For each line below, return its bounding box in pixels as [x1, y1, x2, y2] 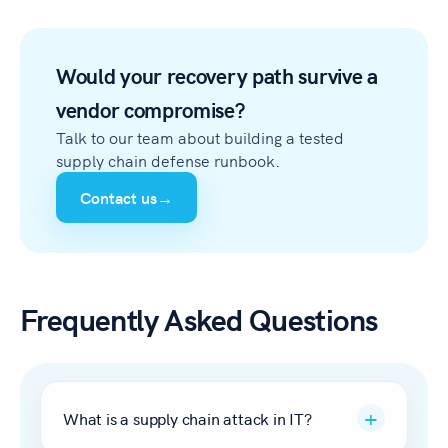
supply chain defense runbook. [56, 149, 280, 171]
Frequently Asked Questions [20, 296, 378, 339]
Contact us [80, 186, 157, 208]
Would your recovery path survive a [56, 59, 378, 90]
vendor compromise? [56, 93, 245, 124]
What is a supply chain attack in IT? [63, 406, 312, 429]
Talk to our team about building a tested [56, 126, 344, 148]
